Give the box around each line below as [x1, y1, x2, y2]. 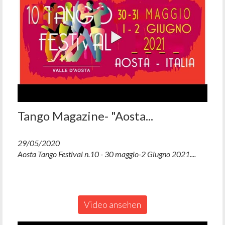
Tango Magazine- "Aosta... [18, 108, 153, 123]
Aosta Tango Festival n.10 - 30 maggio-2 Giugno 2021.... [18, 149, 196, 159]
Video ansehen [84, 198, 141, 210]
